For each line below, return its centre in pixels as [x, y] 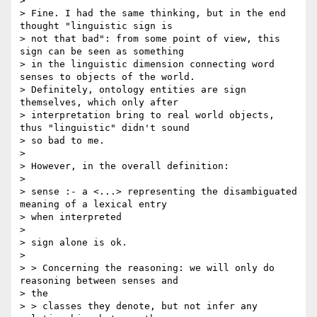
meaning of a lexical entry [93, 204]
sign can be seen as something [102, 52]
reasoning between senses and [99, 281]
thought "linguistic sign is [96, 26]
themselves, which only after [99, 103]
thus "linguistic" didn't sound [105, 128]
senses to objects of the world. [108, 77]
